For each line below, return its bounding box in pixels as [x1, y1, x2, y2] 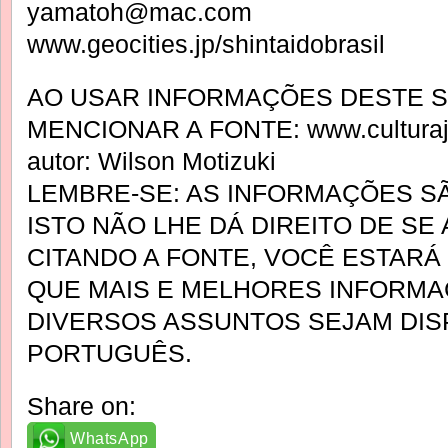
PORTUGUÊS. [27, 338, 192, 367]
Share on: [27, 391, 136, 420]
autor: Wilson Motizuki [27, 146, 276, 175]
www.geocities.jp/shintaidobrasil [27, 30, 385, 58]
